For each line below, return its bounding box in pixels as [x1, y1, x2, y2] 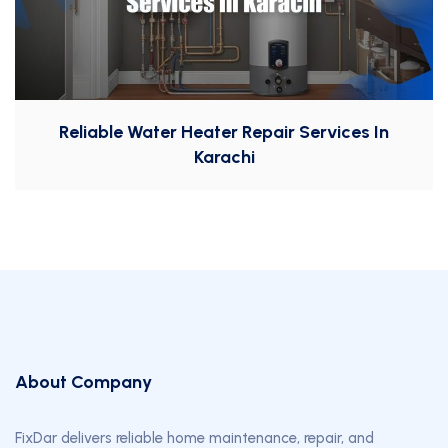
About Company [15, 371, 152, 394]
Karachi [193, 146, 255, 169]
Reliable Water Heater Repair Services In [59, 121, 389, 144]
